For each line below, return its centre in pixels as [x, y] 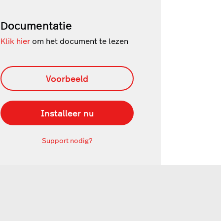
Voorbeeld [67, 78]
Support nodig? [67, 140]
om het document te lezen [79, 40]
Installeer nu [67, 112]
